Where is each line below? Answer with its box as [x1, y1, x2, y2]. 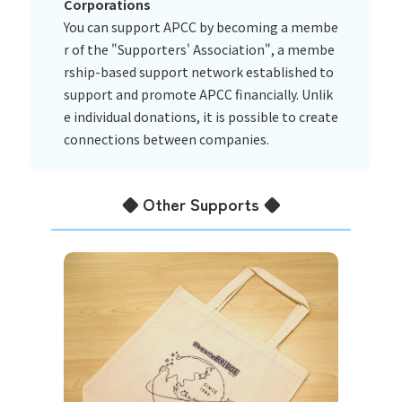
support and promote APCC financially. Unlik [63, 84, 333, 103]
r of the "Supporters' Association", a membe [63, 39, 335, 58]
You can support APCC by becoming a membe [63, 17, 338, 36]
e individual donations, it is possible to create [63, 107, 338, 126]
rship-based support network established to [63, 62, 334, 81]
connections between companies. [63, 129, 269, 148]
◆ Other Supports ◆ [121, 192, 280, 216]
